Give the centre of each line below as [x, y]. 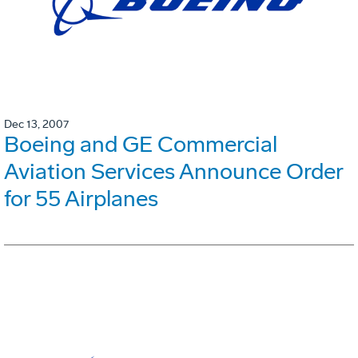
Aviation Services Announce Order [173, 172]
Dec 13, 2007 [36, 125]
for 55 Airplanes [81, 199]
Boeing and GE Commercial [141, 145]
